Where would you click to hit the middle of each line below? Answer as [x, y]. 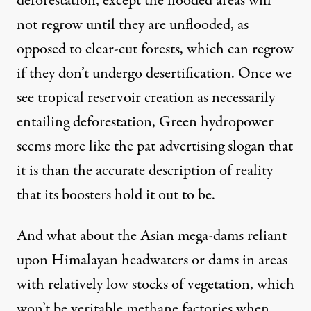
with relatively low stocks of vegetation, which [155, 284]
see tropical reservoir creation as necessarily [146, 98]
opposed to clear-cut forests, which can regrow [155, 49]
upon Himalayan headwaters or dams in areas [152, 260]
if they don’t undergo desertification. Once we [154, 73]
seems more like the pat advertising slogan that [155, 146]
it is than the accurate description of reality [145, 170]
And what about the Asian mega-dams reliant [152, 236]
